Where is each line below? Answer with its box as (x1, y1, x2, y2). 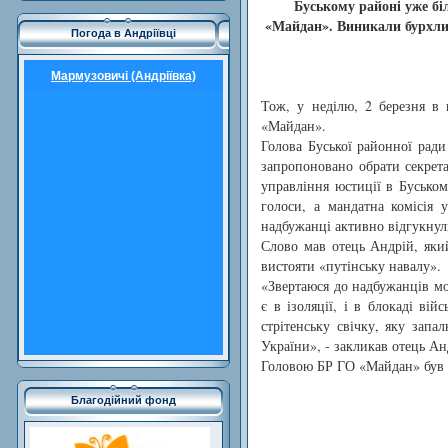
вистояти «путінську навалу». (261, 255, 441, 275)
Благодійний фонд (71, 394, 176, 407)
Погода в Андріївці (71, 27, 176, 40)
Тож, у (261, 95, 304, 115)
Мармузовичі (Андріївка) (51, 69, 196, 84)
